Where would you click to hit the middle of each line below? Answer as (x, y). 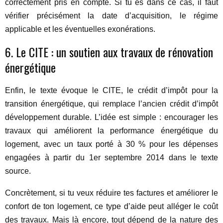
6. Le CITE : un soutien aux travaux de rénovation (109, 52)
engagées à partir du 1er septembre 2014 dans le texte (111, 158)
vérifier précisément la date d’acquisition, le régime (111, 16)
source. (18, 171)
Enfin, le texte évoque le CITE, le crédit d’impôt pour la (111, 90)
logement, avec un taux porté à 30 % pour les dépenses (111, 144)
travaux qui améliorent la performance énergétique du (111, 131)
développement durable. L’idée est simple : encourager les (111, 117)
